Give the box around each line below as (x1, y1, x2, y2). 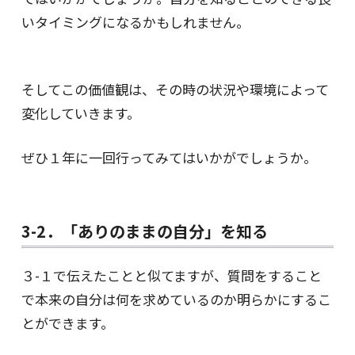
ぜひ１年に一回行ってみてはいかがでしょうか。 (21, 147, 317, 167)
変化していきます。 (21, 102, 140, 123)
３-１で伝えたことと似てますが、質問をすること (21, 265, 322, 285)
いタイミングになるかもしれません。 (21, 12, 250, 32)
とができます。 (21, 312, 114, 333)
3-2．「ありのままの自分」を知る (21, 219, 268, 242)
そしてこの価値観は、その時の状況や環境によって (21, 78, 329, 99)
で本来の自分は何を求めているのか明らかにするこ (21, 288, 331, 309)
